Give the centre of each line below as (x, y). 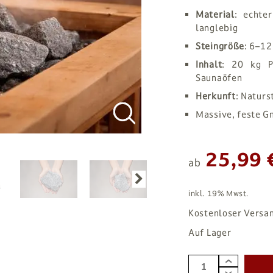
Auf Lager (210, 232)
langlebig (217, 28)
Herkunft (216, 96)
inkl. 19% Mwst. (218, 194)
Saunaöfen (219, 78)
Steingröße (220, 46)
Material (215, 14)
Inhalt (209, 64)
